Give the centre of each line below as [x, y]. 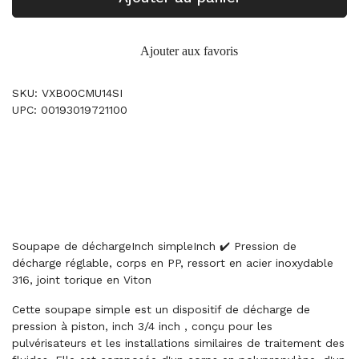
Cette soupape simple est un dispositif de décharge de [161, 309]
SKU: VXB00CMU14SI [67, 93]
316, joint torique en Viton [82, 280]
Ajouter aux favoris [189, 51]
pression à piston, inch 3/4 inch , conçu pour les [142, 326]
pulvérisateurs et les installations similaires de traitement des [178, 343]
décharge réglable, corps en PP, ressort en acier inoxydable [173, 263]
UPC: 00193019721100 [70, 110]
